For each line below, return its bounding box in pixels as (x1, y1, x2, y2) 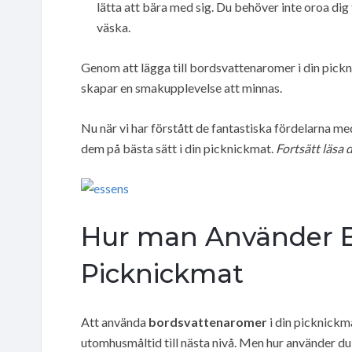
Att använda (81, 313, 148, 329)
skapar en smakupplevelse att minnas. (81, 79, 282, 95)
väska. (97, 19, 130, 35)
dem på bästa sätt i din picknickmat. (81, 140, 276, 156)
